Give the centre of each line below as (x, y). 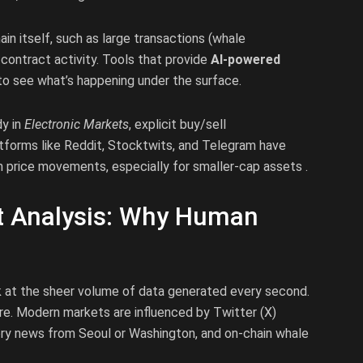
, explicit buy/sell (178, 124)
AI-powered (246, 59)
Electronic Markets (77, 124)
